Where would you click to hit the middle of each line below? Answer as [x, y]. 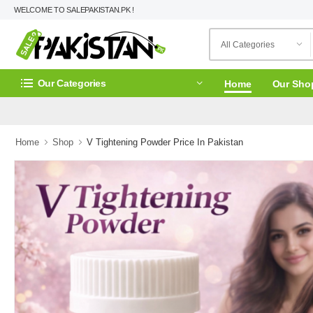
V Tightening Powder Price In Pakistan [165, 142]
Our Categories [72, 83]
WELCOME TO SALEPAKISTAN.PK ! [74, 10]
